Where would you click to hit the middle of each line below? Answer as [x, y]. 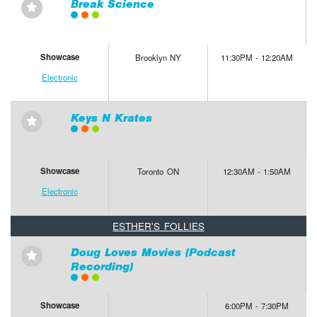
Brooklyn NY [158, 58]
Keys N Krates [111, 118]
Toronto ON [158, 172]
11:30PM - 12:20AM [257, 58]
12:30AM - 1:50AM [257, 172]
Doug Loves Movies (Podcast [153, 253]
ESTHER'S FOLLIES [158, 225]
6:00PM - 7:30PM [257, 306]
